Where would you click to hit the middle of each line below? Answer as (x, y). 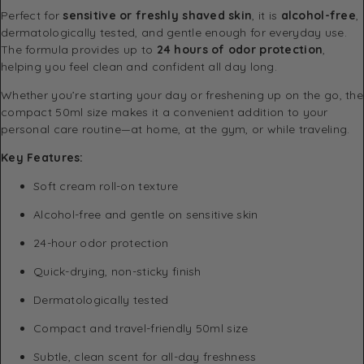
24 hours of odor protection (240, 49)
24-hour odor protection (101, 243)
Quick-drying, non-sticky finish (117, 271)
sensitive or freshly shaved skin (158, 15)
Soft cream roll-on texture (106, 186)
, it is (266, 15)
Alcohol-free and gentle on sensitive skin (146, 214)
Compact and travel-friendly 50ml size (141, 328)
